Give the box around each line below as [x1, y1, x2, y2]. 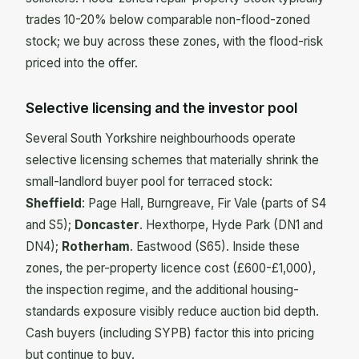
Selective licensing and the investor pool [26, 99, 297, 117]
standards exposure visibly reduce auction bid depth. [26, 303, 319, 319]
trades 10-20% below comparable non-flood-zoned [26, 12, 310, 28]
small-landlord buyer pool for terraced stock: [26, 173, 272, 189]
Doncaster [75, 216, 139, 232]
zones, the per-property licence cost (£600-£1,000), [26, 260, 316, 276]
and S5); [26, 216, 75, 232]
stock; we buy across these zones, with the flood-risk [26, 34, 323, 50]
